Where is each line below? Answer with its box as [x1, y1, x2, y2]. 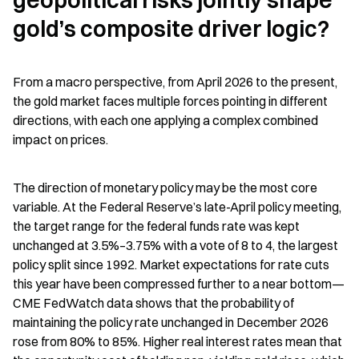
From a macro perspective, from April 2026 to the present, [13, 73, 337, 90]
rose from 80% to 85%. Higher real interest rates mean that [13, 333, 342, 349]
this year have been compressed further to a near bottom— [13, 275, 345, 292]
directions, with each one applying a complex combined [13, 111, 318, 128]
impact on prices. [13, 131, 108, 147]
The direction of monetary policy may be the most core [13, 179, 317, 196]
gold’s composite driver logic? [13, 14, 329, 42]
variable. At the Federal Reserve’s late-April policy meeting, [13, 198, 341, 215]
